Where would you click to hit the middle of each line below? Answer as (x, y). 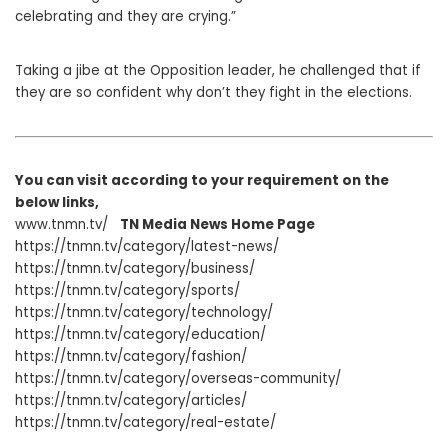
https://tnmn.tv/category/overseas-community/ (178, 379)
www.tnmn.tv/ (67, 225)
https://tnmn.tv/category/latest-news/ (147, 247)
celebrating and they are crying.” (125, 17)
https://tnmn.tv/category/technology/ (144, 313)
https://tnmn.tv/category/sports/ (127, 291)
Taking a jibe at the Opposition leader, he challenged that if (218, 71)
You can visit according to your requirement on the (202, 181)
